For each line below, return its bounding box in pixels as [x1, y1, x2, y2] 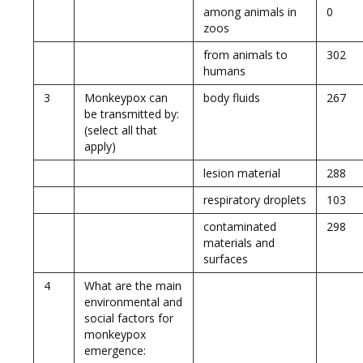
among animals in [203, 4, 297, 19]
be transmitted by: [84, 106, 179, 122]
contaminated [203, 219, 276, 234]
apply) [84, 139, 116, 154]
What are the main [84, 278, 181, 293]
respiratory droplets [203, 192, 306, 207]
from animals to [203, 47, 288, 62]
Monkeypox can [84, 90, 168, 105]
